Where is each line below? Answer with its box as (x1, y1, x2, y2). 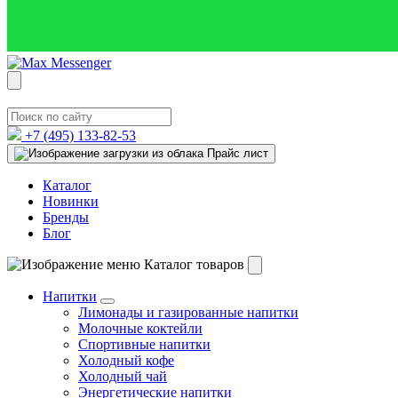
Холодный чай (78, 369, 167, 384)
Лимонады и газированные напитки (78, 305, 298, 320)
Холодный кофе (78, 353, 174, 368)
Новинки (43, 194, 99, 209)
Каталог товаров (144, 257, 244, 272)
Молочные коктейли (78, 321, 203, 336)
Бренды (43, 210, 89, 225)
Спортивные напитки (78, 337, 211, 352)
